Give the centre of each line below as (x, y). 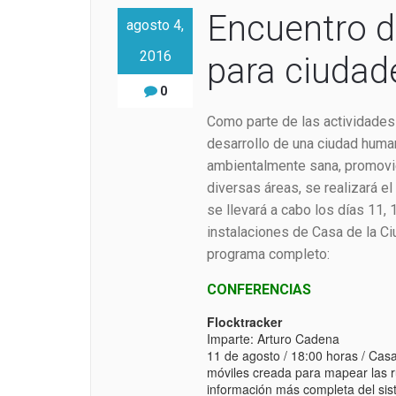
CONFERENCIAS (259, 290)
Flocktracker (244, 322)
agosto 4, (155, 26)
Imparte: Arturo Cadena (273, 339)
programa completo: (268, 255)
